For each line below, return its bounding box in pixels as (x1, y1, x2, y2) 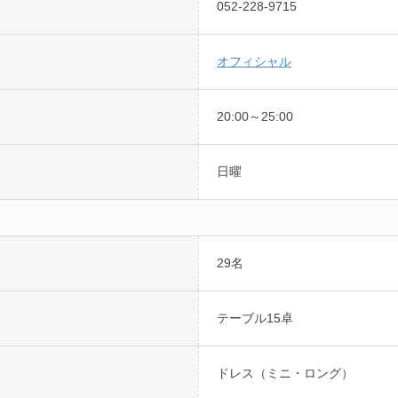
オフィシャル (217, 54, 291, 68)
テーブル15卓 (217, 311, 293, 325)
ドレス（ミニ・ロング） (217, 366, 354, 380)
